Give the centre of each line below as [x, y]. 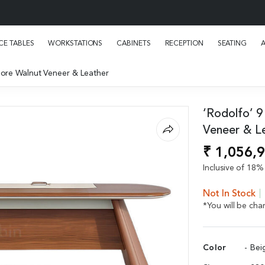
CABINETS [134, 44]
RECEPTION [184, 44]
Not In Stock [230, 194]
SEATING [232, 44]
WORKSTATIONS [75, 44]
